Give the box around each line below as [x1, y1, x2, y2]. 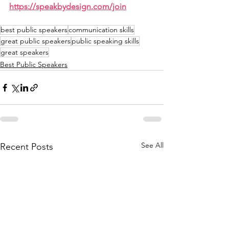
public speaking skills [72, 36, 139, 46]
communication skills [68, 25, 134, 35]
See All [141, 141, 164, 150]
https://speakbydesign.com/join [9, 2, 126, 12]
